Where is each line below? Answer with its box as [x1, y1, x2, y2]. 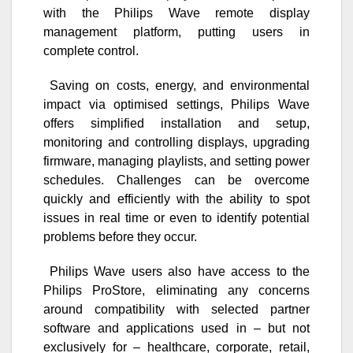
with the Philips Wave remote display [43, 6, 310, 20]
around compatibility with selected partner [43, 302, 310, 316]
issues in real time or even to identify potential [43, 210, 310, 225]
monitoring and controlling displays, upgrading [43, 135, 310, 149]
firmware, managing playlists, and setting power [43, 154, 310, 168]
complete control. [43, 43, 139, 58]
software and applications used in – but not [43, 321, 310, 335]
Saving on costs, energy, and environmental [50, 78, 310, 92]
